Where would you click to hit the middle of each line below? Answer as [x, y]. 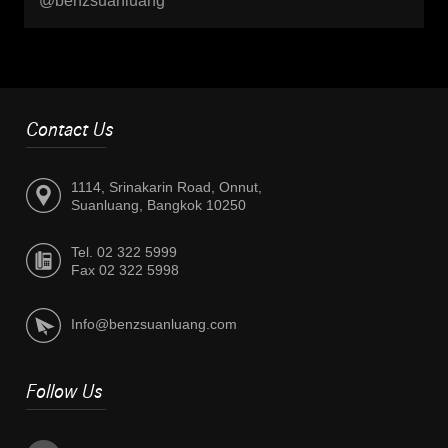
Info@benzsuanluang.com [154, 324]
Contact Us [70, 130]
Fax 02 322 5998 [125, 270]
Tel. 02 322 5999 [124, 252]
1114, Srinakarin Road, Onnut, [167, 187]
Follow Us [65, 392]
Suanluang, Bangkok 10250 [159, 205]
